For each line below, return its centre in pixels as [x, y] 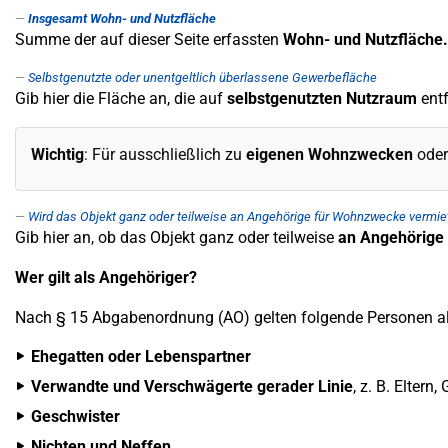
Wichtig [57, 154]
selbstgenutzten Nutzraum [324, 98]
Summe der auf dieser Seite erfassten [149, 39]
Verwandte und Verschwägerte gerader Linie [192, 386]
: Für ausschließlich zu [163, 154]
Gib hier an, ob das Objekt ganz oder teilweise [176, 237]
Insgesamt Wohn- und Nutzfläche [122, 18]
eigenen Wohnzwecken [327, 154]
